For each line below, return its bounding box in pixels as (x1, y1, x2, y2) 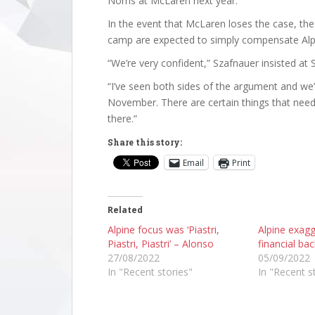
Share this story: (108, 136, 182, 148)
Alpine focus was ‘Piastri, (108, 223, 219, 236)
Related (108, 204, 143, 216)
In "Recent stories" (108, 265, 193, 278)
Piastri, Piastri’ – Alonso (108, 237, 214, 250)
